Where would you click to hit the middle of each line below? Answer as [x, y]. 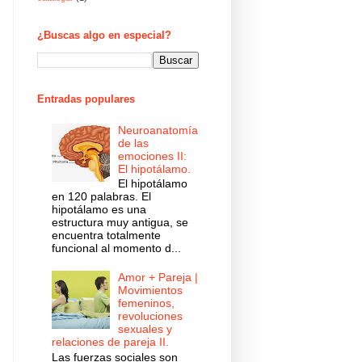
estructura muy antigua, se [120, 223]
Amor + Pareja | [158, 277]
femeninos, [147, 303]
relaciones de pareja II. [110, 341]
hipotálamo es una [99, 210]
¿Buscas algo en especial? [104, 35]
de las [134, 143]
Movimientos [151, 290]
